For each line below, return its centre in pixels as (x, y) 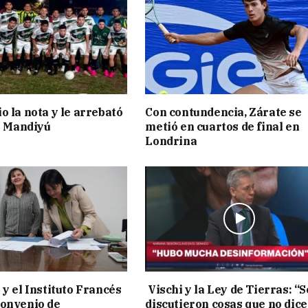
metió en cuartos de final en (222, 126)
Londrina (171, 141)
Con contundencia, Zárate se (223, 112)
